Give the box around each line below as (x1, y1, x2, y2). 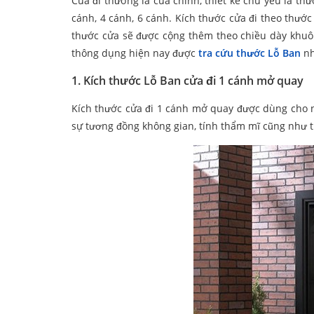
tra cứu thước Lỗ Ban (198, 46, 301, 60)
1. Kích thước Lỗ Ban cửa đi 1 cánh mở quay (71, 73, 303, 89)
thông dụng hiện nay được (71, 46, 198, 60)
